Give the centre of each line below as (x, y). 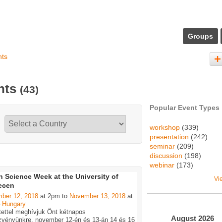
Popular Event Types (185, 108)
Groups (200, 36)
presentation (169, 137)
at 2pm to (54, 196)
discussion (166, 156)
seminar (162, 146)
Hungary (14, 204)
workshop (165, 127)
